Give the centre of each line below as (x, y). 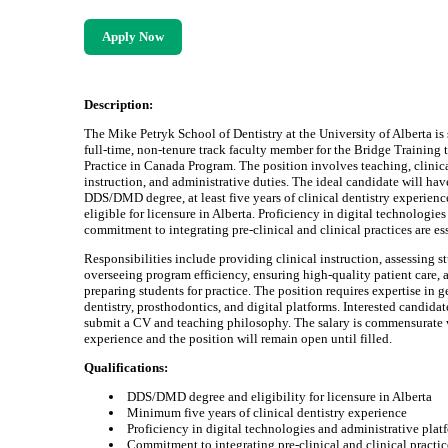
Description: (119, 104)
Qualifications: (126, 367)
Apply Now (133, 36)
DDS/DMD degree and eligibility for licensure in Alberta (280, 396)
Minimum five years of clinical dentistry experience (267, 412)
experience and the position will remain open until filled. (238, 338)
